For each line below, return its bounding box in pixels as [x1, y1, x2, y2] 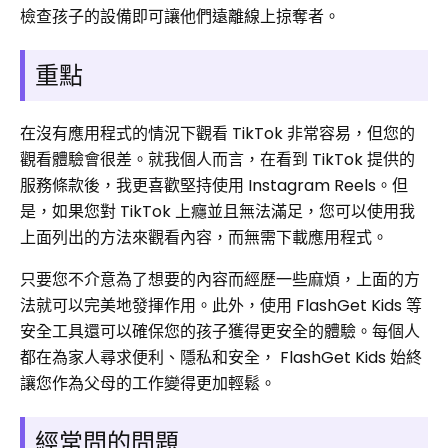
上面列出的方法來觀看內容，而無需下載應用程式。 [20, 226, 388, 250]
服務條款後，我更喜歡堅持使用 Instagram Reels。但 [20, 174, 408, 198]
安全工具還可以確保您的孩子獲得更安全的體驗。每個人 [20, 320, 420, 344]
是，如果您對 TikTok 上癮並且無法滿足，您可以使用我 [20, 200, 415, 224]
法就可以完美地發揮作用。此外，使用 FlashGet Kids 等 [20, 294, 422, 318]
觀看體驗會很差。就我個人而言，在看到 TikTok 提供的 [20, 148, 415, 172]
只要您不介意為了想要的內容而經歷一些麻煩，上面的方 [20, 268, 420, 292]
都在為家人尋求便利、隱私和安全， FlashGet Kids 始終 [20, 346, 422, 370]
